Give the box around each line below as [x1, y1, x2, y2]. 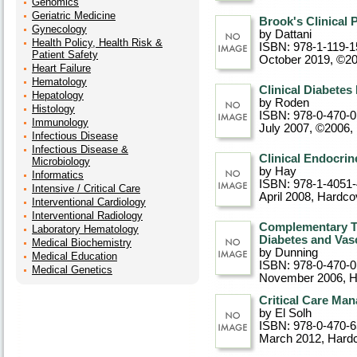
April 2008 [259, 190, 311, 203]
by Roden [259, 96, 309, 109]
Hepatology [32, 89, 84, 101]
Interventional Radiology [32, 210, 143, 222]
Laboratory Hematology [32, 223, 139, 235]
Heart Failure [32, 62, 91, 74]
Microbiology [32, 155, 90, 167]
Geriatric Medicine [32, 10, 116, 22]
